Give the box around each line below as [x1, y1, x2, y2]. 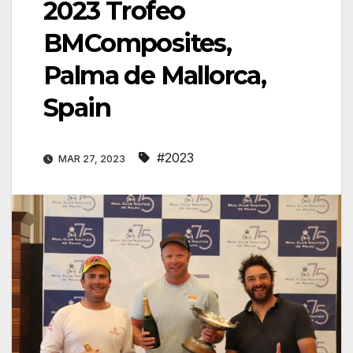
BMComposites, [43, 28, 232, 59]
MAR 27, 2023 [56, 153, 128, 165]
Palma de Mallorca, [43, 60, 266, 91]
